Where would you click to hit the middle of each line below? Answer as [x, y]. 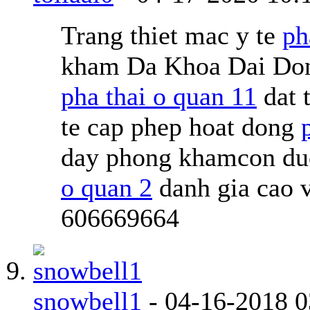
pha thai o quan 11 [159, 96]
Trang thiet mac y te [172, 35]
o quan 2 [107, 187]
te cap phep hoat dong [181, 126]
